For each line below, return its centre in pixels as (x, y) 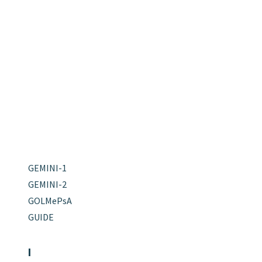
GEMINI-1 (47, 168)
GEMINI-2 (47, 184)
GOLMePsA (50, 200)
